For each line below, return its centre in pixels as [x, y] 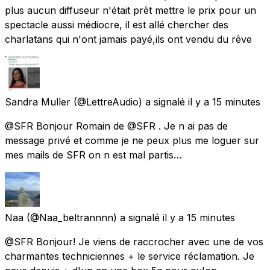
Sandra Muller [38, 102]
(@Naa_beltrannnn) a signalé [93, 217]
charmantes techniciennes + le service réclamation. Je [130, 256]
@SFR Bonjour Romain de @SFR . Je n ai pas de [116, 126]
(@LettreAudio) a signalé [129, 102]
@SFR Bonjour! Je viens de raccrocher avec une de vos [134, 241]
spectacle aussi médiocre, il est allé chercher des [117, 24]
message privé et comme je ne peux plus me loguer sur [132, 140]
